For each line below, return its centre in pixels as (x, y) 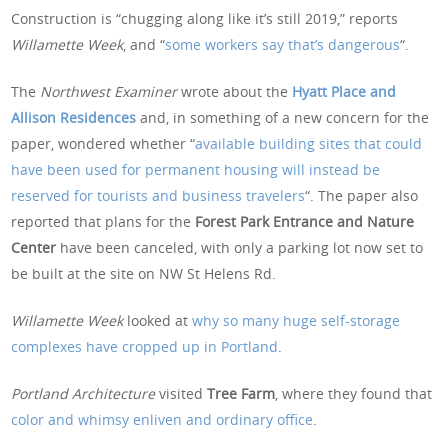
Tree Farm (241, 394)
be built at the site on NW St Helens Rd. (144, 274)
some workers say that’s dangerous (283, 45)
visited (181, 394)
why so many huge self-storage (296, 321)
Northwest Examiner (109, 92)
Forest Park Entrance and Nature (305, 222)
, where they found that (354, 394)
